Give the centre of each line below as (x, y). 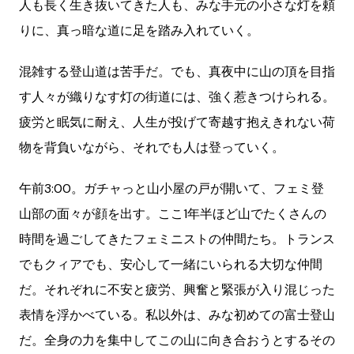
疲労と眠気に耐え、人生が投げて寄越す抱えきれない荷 (177, 122)
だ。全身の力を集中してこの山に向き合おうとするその (177, 341)
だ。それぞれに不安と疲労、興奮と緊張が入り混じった (177, 290)
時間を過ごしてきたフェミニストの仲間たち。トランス (177, 239)
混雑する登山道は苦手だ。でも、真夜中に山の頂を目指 (177, 72)
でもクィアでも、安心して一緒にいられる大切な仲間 (171, 265)
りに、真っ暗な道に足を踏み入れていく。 (139, 31)
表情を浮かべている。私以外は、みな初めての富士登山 (177, 315)
